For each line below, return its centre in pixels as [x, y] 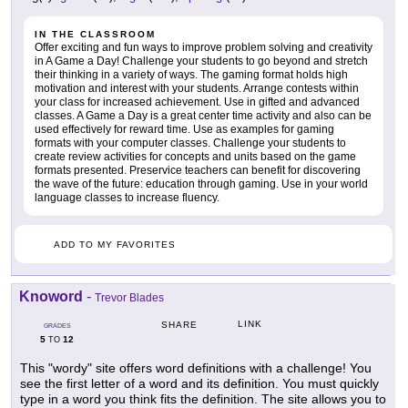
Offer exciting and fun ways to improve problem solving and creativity [204, 48]
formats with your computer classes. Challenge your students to [190, 143]
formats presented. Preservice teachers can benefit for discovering [198, 171]
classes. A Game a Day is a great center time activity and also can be [203, 116]
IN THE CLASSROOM [95, 35]
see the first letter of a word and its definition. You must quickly [199, 384]
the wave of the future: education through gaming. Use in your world [201, 184]
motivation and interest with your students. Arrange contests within [197, 89]
